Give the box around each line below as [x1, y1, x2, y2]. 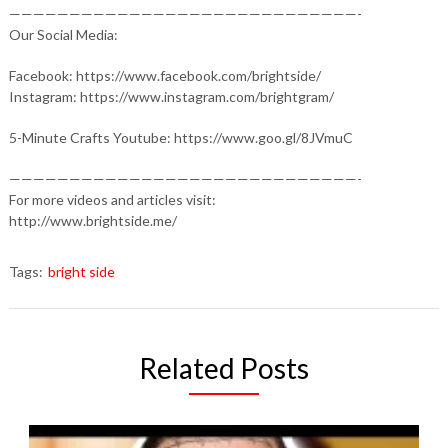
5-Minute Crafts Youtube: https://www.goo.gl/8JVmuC [8, 128, 353, 146]
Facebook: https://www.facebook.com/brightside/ [8, 66, 321, 84]
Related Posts [138, 350, 309, 385]
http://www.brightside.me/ [8, 211, 177, 229]
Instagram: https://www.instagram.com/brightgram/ [8, 87, 334, 105]
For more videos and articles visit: [8, 190, 216, 208]
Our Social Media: [8, 25, 118, 43]
